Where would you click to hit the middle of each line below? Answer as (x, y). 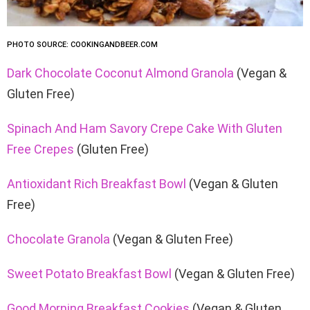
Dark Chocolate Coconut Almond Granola (120, 73)
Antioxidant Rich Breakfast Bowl (97, 183)
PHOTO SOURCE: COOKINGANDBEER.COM (82, 44)
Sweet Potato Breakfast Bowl (89, 273)
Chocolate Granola (58, 239)
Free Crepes (40, 149)
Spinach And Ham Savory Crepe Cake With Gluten (145, 128)
